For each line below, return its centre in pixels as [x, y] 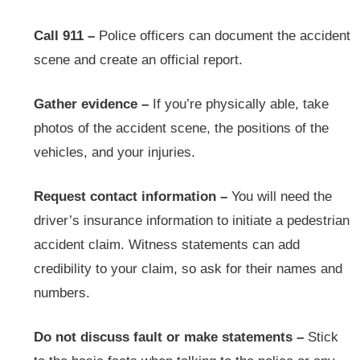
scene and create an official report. [138, 60]
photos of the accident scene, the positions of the [181, 129]
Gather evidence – [91, 104]
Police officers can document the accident [223, 36]
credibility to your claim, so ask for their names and [188, 269]
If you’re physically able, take [239, 104]
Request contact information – [131, 197]
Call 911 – [64, 36]
